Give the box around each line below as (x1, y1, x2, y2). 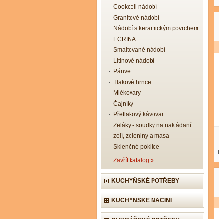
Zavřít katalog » (113, 157, 154, 164)
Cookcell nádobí (113, 3, 157, 10)
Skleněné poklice (113, 143, 159, 150)
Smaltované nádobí (113, 46, 165, 53)
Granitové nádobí (113, 14, 159, 21)
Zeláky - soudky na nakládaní (113, 122, 191, 129)
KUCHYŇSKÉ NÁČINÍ (111, 197, 172, 204)
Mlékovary (113, 89, 141, 96)
